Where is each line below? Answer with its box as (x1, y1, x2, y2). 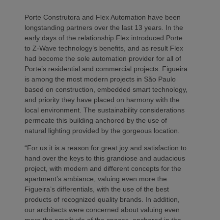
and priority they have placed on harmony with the (25, 95, 180, 104)
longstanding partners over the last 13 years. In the (25, 23, 183, 31)
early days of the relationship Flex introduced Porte (25, 33, 183, 42)
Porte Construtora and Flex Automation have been (25, 13, 181, 21)
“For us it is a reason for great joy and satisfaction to (25, 143, 187, 152)
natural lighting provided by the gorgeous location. (25, 126, 180, 135)
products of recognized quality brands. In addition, (25, 195, 180, 203)
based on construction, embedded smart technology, (25, 85, 188, 93)
